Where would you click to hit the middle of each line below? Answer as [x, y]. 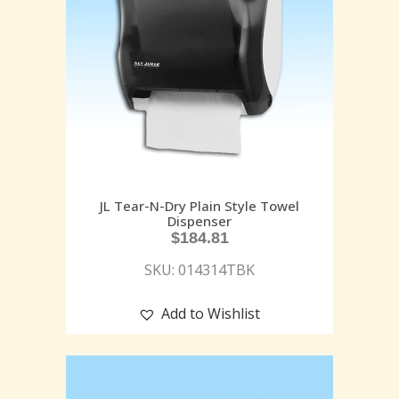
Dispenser [199, 220]
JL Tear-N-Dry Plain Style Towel [199, 205]
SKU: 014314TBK [199, 269]
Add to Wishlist [211, 313]
